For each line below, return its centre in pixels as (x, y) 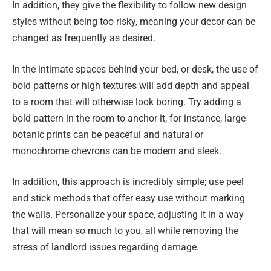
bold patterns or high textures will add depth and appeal (131, 85)
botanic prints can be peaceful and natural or (108, 134)
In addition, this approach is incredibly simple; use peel (128, 182)
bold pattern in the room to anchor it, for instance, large (129, 118)
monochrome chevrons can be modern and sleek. (117, 151)
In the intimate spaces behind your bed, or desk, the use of (135, 69)
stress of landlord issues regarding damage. (106, 247)
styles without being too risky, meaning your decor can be (134, 22)
